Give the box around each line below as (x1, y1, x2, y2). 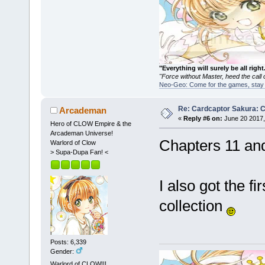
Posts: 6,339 (50, 238, 86, 245)
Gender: (50, 247, 76, 255)
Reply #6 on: (183, 115, 222, 122)
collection (159, 196, 227, 215)
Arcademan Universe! (50, 130, 113, 137)
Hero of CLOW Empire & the (50, 120, 131, 128)
